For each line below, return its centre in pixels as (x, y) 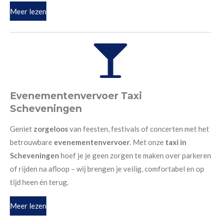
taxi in (176, 142)
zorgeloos (51, 129)
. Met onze (147, 142)
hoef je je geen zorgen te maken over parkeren (136, 155)
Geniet (22, 129)
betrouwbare (32, 142)
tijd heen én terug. (39, 182)
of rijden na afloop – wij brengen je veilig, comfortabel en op (107, 168)
